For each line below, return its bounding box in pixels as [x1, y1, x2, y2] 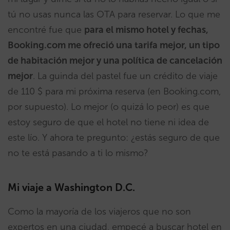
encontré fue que [8, 24, 84, 35]
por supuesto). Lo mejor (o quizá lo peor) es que [8, 101, 209, 112]
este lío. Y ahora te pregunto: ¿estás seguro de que [8, 131, 220, 143]
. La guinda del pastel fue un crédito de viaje [33, 70, 218, 82]
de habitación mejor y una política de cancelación [8, 54, 222, 66]
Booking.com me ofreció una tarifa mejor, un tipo [8, 39, 220, 51]
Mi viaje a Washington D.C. [8, 181, 135, 194]
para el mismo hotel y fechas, [84, 24, 208, 35]
